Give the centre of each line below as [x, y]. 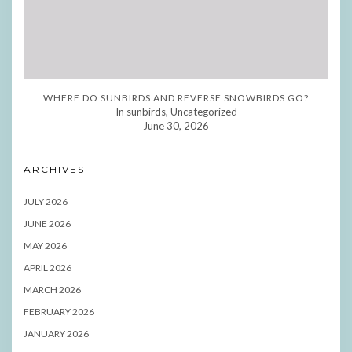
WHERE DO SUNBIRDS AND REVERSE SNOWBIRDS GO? [176, 97]
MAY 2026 [45, 245]
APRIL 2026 [48, 267]
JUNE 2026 [47, 223]
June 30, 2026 [176, 125]
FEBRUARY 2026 [59, 311]
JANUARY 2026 [56, 333]
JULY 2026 [46, 201]
